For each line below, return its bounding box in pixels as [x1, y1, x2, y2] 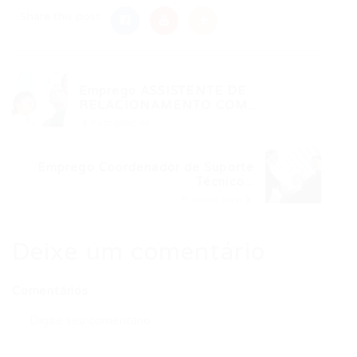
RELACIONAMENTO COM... [79, 98, 258, 112]
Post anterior [88, 117, 150, 128]
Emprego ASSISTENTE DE [79, 84, 247, 98]
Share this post [20, 10, 100, 23]
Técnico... [196, 175, 254, 189]
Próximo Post [182, 194, 245, 205]
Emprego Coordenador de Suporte [37, 160, 254, 175]
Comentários [12, 284, 88, 298]
